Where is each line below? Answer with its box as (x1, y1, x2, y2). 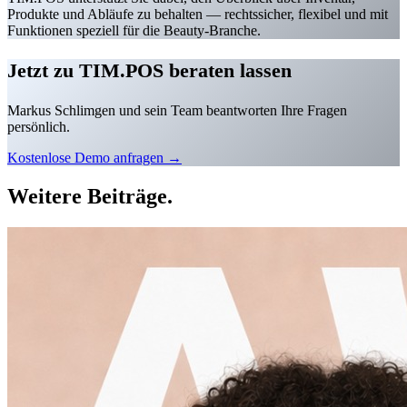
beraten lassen (164, 58, 292, 82)
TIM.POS (79, 58, 164, 82)
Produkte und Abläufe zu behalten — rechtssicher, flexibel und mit (7, 5, 388, 22)
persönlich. (7, 118, 70, 134)
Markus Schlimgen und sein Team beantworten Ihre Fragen (7, 102, 347, 118)
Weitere (7, 184, 87, 208)
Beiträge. (87, 184, 173, 208)
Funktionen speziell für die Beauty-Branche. (7, 22, 261, 38)
